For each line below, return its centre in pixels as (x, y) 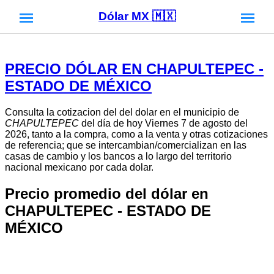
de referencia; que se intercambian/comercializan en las (126, 145)
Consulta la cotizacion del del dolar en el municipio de (122, 112)
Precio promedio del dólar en (107, 193)
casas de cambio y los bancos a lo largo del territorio (118, 156)
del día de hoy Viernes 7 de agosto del (163, 123)
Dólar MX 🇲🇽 (137, 16)
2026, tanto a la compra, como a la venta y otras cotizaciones (136, 134)
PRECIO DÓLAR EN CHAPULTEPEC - (134, 68)
